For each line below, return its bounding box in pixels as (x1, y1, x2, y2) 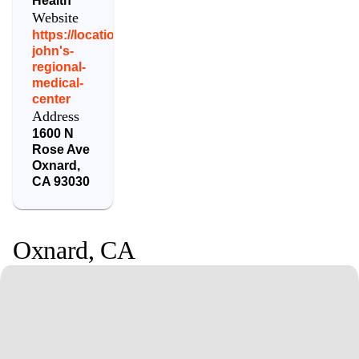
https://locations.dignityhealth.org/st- (32, 27, 256, 42)
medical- (32, 75, 84, 90)
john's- (32, 43, 75, 58)
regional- (32, 59, 87, 74)
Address (32, 107, 80, 124)
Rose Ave (32, 142, 91, 156)
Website (32, 9, 79, 26)
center (32, 91, 71, 106)
